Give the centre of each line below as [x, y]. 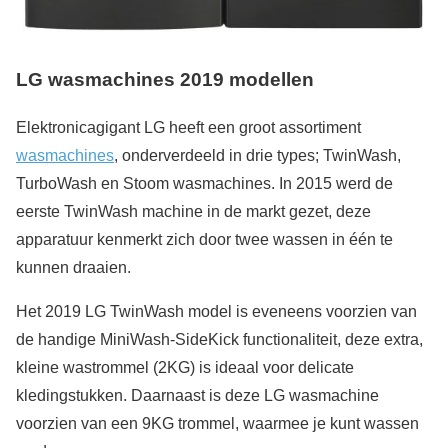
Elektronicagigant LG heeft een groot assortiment [188, 128]
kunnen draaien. [73, 268]
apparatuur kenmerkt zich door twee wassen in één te [204, 240]
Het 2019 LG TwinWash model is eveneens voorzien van [216, 312]
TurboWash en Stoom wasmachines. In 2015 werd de [204, 184]
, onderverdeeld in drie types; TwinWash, [257, 156]
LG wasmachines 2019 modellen [165, 79]
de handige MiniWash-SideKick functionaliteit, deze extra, [219, 340]
